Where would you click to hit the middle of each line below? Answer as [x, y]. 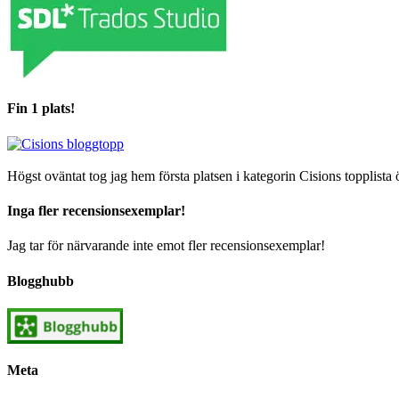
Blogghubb [41, 281]
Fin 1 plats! [41, 109]
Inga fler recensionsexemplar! [96, 211]
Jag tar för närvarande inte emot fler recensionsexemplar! [166, 246]
